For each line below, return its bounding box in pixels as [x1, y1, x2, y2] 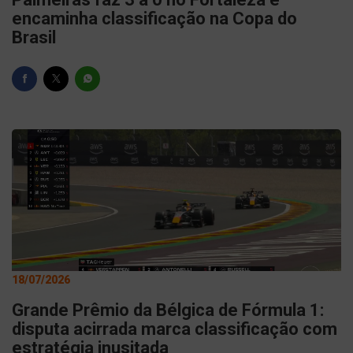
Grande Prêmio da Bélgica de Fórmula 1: [12, 300, 324, 320]
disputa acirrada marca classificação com [12, 319, 337, 339]
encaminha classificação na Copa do [12, 9, 297, 28]
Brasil [12, 28, 56, 47]
